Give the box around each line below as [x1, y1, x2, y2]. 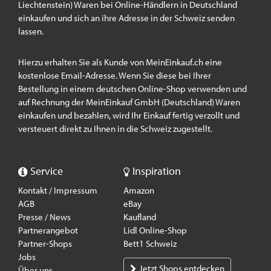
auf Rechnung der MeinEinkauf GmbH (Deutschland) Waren [18, 97, 240, 108]
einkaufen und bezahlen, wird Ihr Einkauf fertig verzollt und [18, 110, 240, 121]
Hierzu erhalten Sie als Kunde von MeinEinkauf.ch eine [18, 57, 222, 68]
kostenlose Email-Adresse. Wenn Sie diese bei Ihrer [18, 70, 211, 81]
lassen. [18, 26, 45, 37]
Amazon [123, 185, 155, 196]
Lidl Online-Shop [123, 225, 188, 236]
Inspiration [132, 165, 181, 178]
